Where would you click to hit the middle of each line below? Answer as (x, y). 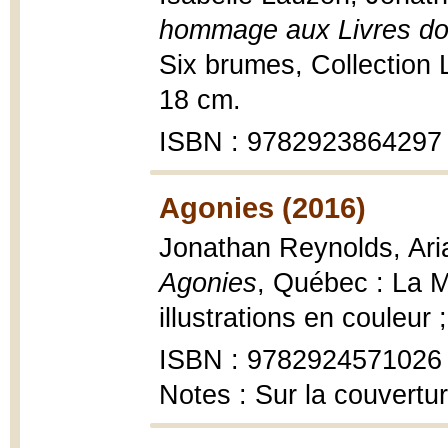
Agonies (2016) (262, 207)
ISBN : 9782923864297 (300, 142)
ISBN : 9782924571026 (300, 360)
